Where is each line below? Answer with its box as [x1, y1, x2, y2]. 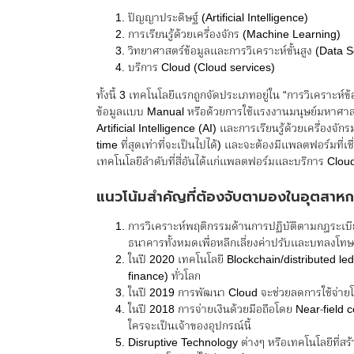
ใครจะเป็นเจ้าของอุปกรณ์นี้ [128, 318, 251, 336]
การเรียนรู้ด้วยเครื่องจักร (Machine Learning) [128, 26, 341, 44]
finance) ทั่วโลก [128, 268, 201, 286]
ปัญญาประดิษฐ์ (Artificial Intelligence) [128, 9, 308, 28]
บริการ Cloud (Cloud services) [128, 59, 275, 77]
